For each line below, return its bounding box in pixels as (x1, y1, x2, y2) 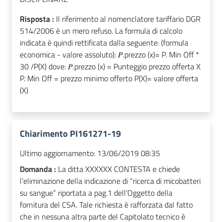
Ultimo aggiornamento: (20, 147, 95, 160)
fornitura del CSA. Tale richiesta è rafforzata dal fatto (20, 199, 193, 211)
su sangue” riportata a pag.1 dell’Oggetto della (20, 187, 172, 199)
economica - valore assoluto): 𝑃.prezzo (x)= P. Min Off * (20, 49, 199, 61)
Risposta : (20, 13, 56, 25)
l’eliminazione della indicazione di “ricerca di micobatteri (20, 175, 201, 187)
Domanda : (20, 163, 58, 175)
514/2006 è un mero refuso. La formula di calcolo (20, 25, 182, 37)
